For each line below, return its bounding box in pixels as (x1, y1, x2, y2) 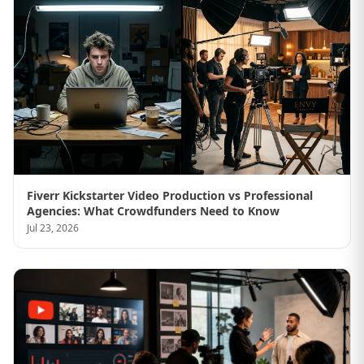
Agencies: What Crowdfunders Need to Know (27, 203, 279, 219)
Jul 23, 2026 (27, 221, 79, 236)
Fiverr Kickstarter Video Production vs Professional (27, 188, 313, 204)
